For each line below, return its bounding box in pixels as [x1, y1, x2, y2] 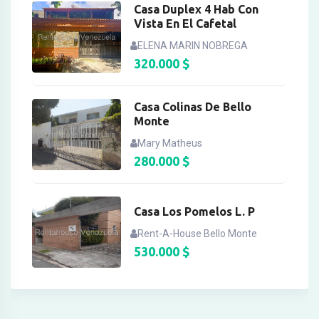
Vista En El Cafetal [134, 16, 237, 30]
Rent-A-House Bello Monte [137, 227, 258, 239]
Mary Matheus [137, 137, 203, 149]
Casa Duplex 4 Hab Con [134, 2, 259, 16]
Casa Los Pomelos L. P [134, 204, 256, 218]
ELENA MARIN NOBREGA [137, 39, 249, 51]
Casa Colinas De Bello [134, 100, 252, 113]
